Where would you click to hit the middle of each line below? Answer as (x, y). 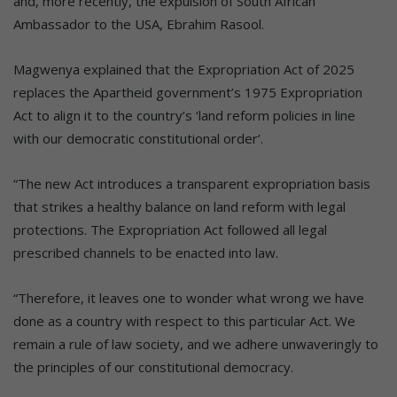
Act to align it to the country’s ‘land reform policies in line (184, 116)
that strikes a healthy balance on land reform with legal (179, 207)
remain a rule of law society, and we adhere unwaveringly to (196, 344)
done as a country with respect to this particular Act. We (184, 321)
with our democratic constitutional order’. (138, 139)
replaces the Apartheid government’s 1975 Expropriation (188, 93)
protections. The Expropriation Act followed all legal (170, 230)
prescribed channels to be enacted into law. (146, 253)
